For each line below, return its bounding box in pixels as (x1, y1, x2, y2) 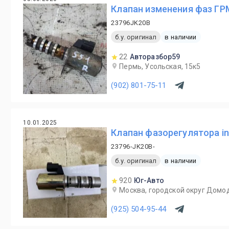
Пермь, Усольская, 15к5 (119, 62, 201, 71)
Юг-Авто (133, 176, 164, 185)
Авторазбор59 (129, 53, 180, 61)
